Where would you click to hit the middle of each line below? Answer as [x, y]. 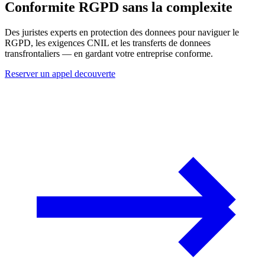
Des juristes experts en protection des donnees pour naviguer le [122, 32]
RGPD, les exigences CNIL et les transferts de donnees [108, 43]
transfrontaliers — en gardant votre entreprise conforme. [109, 53]
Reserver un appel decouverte [60, 73]
